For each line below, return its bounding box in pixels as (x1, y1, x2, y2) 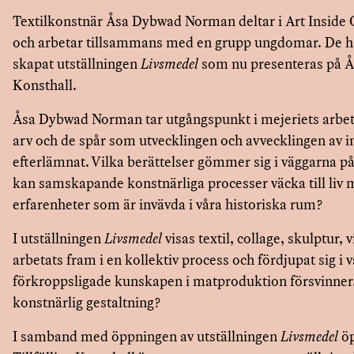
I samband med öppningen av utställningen (13, 326, 281, 346)
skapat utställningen (13, 54, 141, 73)
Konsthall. (13, 75, 80, 95)
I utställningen (13, 228, 104, 248)
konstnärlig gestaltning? (13, 292, 161, 312)
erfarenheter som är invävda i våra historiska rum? (13, 194, 326, 214)
